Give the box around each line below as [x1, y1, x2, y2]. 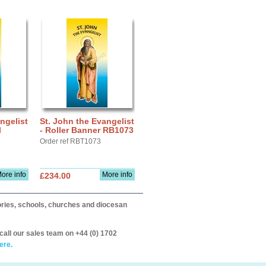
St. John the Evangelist [40, 116, 134, 126]
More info [102, 170, 132, 179]
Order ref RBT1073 [40, 137, 101, 145]
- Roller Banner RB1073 [40, 125, 134, 135]
